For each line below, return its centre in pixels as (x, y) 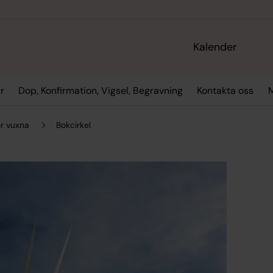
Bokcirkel (74, 125)
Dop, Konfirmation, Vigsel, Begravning (100, 91)
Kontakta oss (225, 91)
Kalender (215, 47)
